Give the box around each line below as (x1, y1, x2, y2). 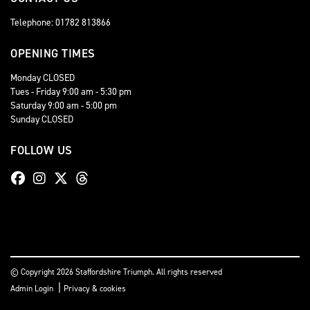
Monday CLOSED (10, 71, 75, 84)
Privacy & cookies (64, 283, 126, 295)
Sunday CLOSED (10, 113, 73, 126)
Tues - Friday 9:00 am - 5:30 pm (10, 85, 131, 98)
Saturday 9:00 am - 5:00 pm (10, 99, 117, 112)
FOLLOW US (10, 143, 73, 158)
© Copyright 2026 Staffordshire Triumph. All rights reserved (10, 266, 222, 278)
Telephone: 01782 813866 (10, 16, 111, 29)
